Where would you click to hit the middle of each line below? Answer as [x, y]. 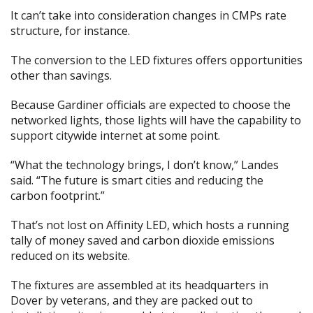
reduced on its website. [70, 256]
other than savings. [61, 75]
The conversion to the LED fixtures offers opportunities [156, 60]
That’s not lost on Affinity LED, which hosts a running [150, 225]
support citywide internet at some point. [115, 136]
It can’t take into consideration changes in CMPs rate [148, 15]
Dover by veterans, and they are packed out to [132, 300]
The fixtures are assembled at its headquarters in [139, 285]
